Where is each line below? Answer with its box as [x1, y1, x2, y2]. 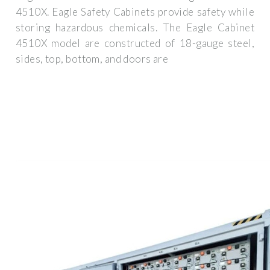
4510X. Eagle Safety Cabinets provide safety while [16, 5, 254, 19]
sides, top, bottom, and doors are [16, 52, 169, 66]
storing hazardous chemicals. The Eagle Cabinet [16, 21, 254, 34]
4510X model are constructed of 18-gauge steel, [16, 37, 254, 50]
